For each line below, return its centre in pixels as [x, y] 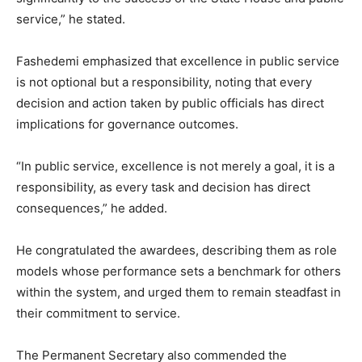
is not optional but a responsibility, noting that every [164, 82]
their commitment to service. [98, 314]
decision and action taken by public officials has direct [170, 103]
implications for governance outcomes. [127, 124]
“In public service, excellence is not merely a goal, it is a [175, 166]
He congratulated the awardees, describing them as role [177, 250]
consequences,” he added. [92, 208]
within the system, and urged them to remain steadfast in [179, 293]
